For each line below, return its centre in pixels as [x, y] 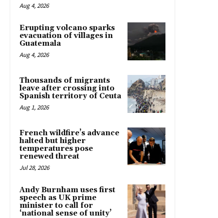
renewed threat [49, 157]
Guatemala [40, 44]
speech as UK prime [58, 198]
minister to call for [56, 206]
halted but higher [53, 141]
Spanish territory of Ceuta [70, 96]
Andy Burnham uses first [67, 190]
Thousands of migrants [65, 81]
